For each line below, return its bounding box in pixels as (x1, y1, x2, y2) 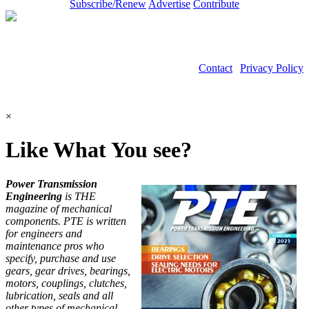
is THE (62, 190, 96, 202)
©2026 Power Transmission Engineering (126, 74, 303, 86)
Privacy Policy (240, 61, 303, 74)
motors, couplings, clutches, (6, 277, 127, 289)
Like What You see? (6, 137, 192, 163)
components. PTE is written (6, 215, 126, 227)
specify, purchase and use (6, 252, 116, 264)
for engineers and (6, 227, 82, 239)
